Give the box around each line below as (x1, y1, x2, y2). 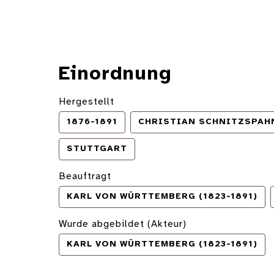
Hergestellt (59, 97, 114, 108)
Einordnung (59, 64, 172, 85)
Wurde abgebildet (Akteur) (59, 219, 187, 230)
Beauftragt (59, 171, 111, 182)
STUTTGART (67, 144, 127, 154)
